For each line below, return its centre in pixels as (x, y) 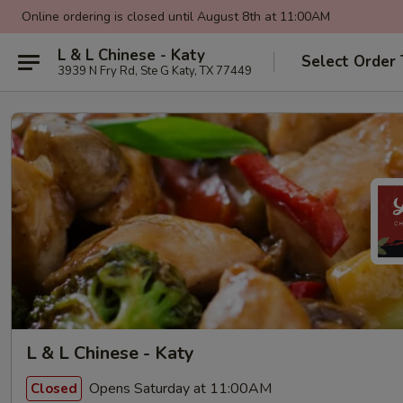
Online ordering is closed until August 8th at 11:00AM (176, 17)
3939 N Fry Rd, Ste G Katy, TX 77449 (155, 71)
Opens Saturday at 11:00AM (179, 388)
